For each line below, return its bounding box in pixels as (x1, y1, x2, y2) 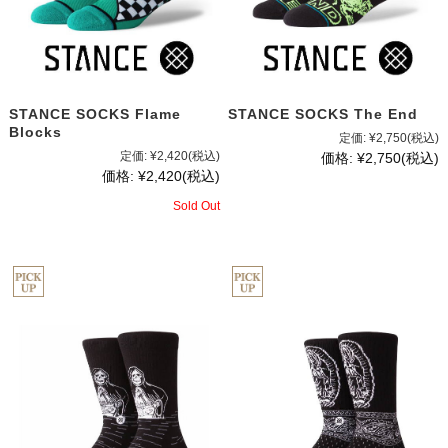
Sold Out (172, 198, 220, 213)
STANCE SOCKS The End (228, 105, 419, 122)
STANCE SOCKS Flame (8, 105, 181, 122)
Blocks (8, 123, 62, 140)
